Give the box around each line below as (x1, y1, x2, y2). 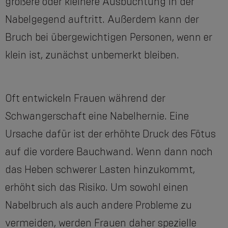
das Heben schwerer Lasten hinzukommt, (5, 163, 195, 176)
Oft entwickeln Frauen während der (5, 92, 165, 105)
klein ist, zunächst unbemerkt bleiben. (5, 49, 179, 62)
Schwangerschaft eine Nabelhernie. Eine (5, 110, 189, 123)
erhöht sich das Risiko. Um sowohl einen (5, 181, 188, 194)
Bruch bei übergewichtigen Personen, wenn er (5, 31, 212, 44)
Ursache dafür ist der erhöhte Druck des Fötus (5, 128, 216, 140)
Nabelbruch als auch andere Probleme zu (5, 199, 192, 212)
